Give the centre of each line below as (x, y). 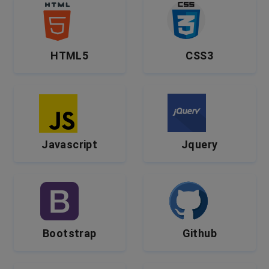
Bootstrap (69, 233)
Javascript (70, 144)
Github (199, 233)
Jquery (200, 144)
